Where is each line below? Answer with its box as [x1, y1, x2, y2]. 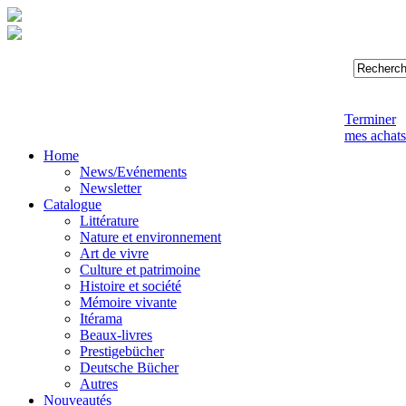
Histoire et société [80, 278, 181, 294]
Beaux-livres [80, 327, 152, 343]
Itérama [80, 311, 122, 326]
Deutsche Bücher [80, 360, 179, 375]
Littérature [80, 213, 139, 228]
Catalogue [43, 197, 101, 212]
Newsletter [80, 180, 141, 196]
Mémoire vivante [80, 295, 177, 310]
